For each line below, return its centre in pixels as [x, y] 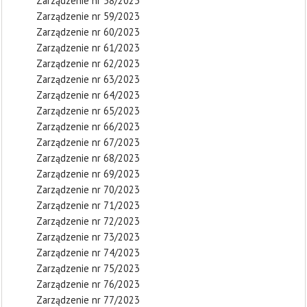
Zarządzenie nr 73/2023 [88, 237]
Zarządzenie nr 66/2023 [88, 126]
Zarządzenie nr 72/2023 [88, 221]
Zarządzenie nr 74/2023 [88, 253]
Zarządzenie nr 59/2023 [88, 16]
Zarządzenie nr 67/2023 [88, 142]
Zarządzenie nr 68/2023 [88, 158]
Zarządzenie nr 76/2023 [88, 284]
